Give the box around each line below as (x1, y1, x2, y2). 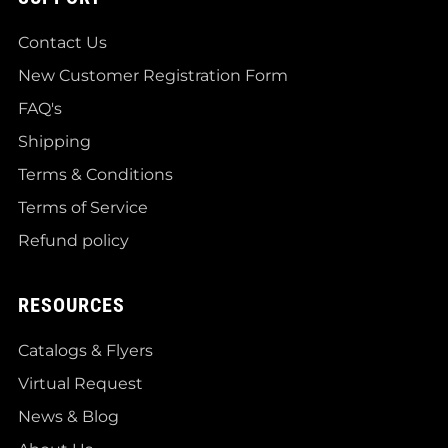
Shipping (18, 131, 91, 151)
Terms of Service (18, 197, 148, 217)
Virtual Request (18, 373, 143, 393)
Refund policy (18, 230, 129, 250)
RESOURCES (18, 292, 125, 317)
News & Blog (18, 406, 119, 426)
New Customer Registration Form (18, 65, 288, 85)
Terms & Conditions (18, 164, 173, 184)
